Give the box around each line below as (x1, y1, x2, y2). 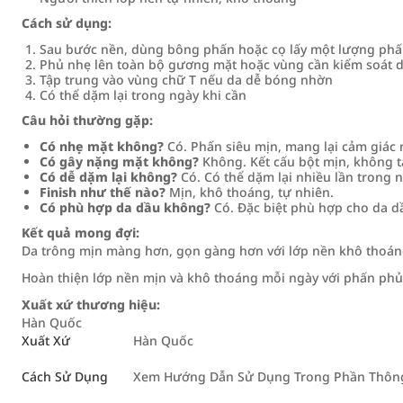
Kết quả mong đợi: (22, 224, 139, 241)
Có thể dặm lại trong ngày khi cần (40, 86, 246, 103)
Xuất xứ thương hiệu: (22, 296, 160, 313)
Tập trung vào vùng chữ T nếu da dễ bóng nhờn (40, 71, 333, 88)
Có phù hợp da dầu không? (40, 199, 210, 216)
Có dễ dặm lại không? (40, 168, 177, 185)
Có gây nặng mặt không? (40, 153, 199, 170)
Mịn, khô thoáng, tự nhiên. (166, 184, 334, 201)
